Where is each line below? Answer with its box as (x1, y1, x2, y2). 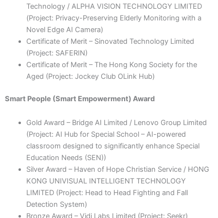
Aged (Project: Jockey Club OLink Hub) (26, 72, 155, 81)
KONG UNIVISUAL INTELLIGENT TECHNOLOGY (26, 177, 186, 186)
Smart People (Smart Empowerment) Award (5, 94, 155, 103)
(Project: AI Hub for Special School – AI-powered (26, 130, 186, 139)
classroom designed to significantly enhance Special (26, 142, 200, 151)
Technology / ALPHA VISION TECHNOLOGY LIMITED (26, 1, 202, 11)
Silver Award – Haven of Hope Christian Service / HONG (26, 165, 209, 174)
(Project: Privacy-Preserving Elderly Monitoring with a (26, 13, 201, 22)
